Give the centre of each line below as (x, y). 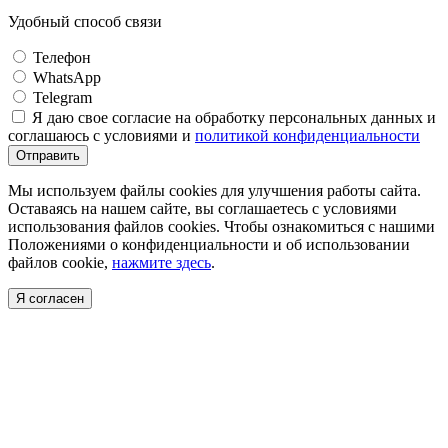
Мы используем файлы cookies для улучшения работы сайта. (214, 190)
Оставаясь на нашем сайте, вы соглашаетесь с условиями (202, 208)
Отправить (48, 155)
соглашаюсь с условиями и (101, 135)
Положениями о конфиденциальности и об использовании (209, 244)
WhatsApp (67, 77)
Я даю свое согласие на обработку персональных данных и (234, 117)
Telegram (62, 97)
